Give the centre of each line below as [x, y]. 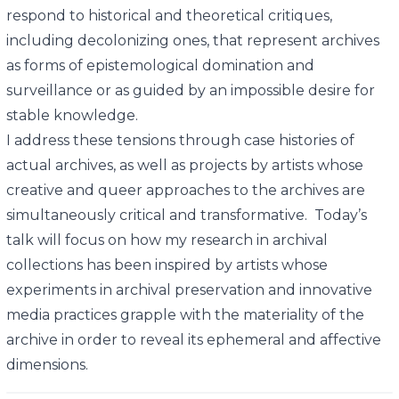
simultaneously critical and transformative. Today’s [186, 215]
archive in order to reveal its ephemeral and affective [193, 340]
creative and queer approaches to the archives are [185, 190]
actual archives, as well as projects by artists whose [184, 165]
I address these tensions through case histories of [180, 140]
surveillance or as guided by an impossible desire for [190, 90]
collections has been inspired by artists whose [167, 265]
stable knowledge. [75, 115]
